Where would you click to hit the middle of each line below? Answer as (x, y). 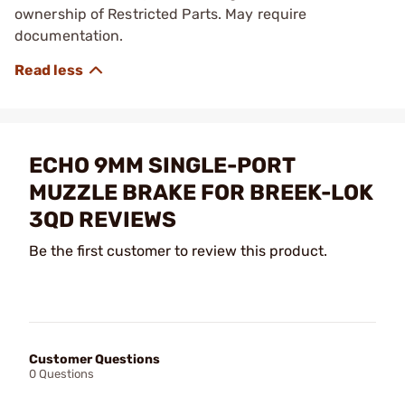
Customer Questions (94, 359)
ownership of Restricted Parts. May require (161, 14)
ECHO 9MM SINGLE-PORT (162, 165)
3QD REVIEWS (103, 219)
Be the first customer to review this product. (178, 250)
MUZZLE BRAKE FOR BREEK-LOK (201, 192)
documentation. (69, 35)
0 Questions (61, 373)
